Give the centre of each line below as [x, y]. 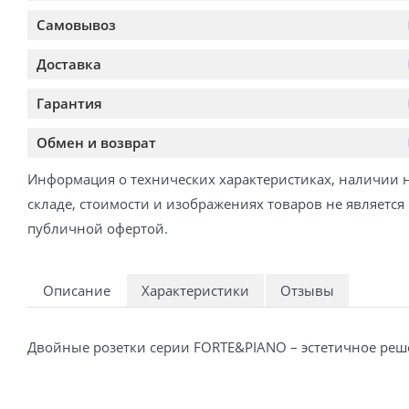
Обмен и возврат [96, 142]
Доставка [69, 63]
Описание [77, 290]
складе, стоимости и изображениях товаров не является [216, 203]
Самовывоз [76, 24]
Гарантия [69, 103]
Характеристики [195, 290]
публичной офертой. [98, 228]
